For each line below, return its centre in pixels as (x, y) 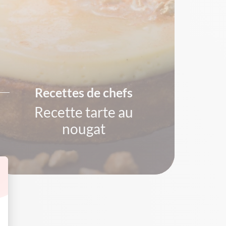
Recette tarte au (83, 112)
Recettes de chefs (83, 92)
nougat (83, 129)
